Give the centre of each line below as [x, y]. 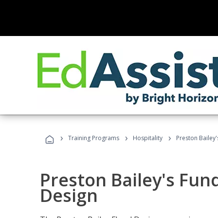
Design [69, 195]
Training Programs [94, 138]
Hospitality [148, 138]
